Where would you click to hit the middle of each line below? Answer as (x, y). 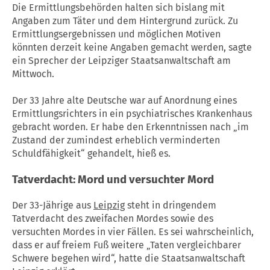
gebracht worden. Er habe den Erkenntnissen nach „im (130, 127)
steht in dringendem (171, 205)
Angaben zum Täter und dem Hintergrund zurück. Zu (125, 21)
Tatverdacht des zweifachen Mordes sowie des (113, 218)
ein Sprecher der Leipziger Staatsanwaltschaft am (121, 61)
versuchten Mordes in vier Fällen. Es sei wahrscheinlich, (133, 231)
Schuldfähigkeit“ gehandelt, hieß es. (91, 154)
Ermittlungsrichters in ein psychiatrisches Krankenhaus (132, 114)
